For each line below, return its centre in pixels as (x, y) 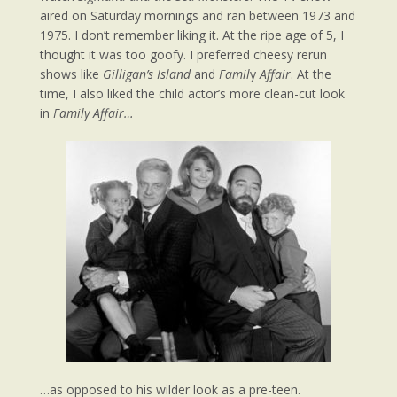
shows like (71, 74)
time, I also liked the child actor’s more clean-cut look (192, 93)
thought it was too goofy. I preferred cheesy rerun (183, 54)
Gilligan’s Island (147, 74)
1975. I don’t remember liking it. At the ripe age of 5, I (192, 35)
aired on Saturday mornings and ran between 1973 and (198, 15)
